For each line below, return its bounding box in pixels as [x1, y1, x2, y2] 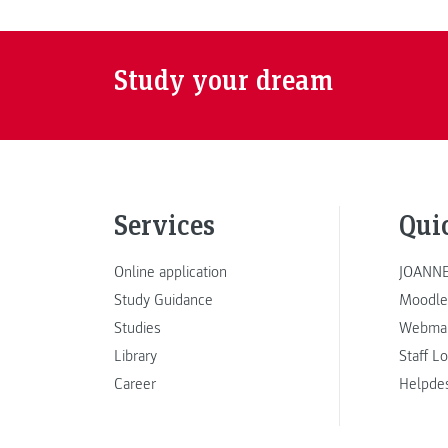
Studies [114, 317, 161, 338]
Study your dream [114, 61, 333, 99]
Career [114, 373, 156, 394]
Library [114, 345, 157, 366]
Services [114, 205, 215, 243]
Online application [114, 261, 227, 282]
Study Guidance [114, 289, 213, 310]
